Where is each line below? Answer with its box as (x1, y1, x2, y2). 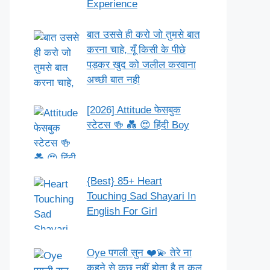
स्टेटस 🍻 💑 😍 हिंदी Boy (86, 119, 189, 131)
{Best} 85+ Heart (86, 175, 162, 187)
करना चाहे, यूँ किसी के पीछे (86, 43, 186, 55)
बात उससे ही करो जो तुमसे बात (86, 28, 200, 40)
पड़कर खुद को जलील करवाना (86, 58, 196, 71)
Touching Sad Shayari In (86, 190, 196, 202)
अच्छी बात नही (86, 74, 140, 86)
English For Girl (86, 206, 157, 218)
